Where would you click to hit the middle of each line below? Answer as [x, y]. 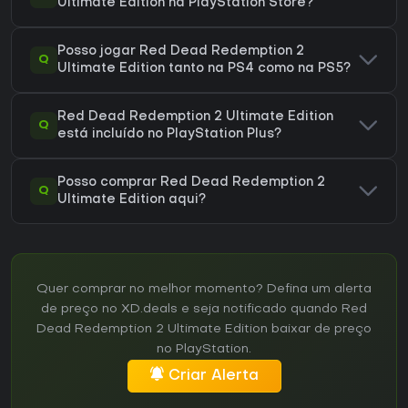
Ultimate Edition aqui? [132, 200]
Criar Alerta [213, 377]
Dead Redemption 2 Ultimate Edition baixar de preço [204, 330]
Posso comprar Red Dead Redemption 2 [191, 183]
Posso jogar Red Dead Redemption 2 [181, 52]
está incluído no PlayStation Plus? [169, 135]
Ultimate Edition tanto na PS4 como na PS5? [204, 69]
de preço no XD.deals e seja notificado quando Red [204, 310]
